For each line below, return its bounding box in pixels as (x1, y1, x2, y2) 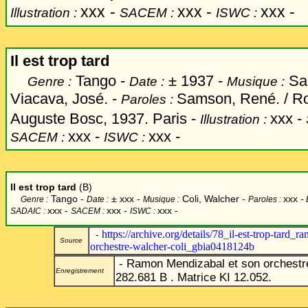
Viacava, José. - (10, 90, 117, 107)
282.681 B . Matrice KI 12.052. (115, 271, 272, 284)
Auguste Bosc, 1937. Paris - (10, 110, 200, 127)
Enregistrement (56, 267, 104, 274)
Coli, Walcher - (179, 193, 245, 204)
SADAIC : (10, 206, 47, 216)
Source (56, 236, 82, 244)
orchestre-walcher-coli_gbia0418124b (90, 241, 254, 252)
